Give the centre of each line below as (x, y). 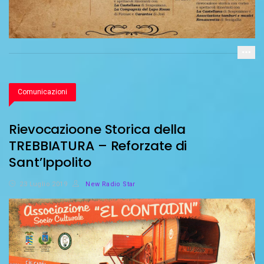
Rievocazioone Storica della (98, 130)
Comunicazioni (42, 92)
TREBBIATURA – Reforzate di (98, 146)
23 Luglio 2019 (44, 184)
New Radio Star (109, 184)
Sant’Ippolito (50, 163)
